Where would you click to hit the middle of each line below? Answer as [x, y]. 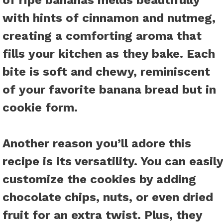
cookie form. [40, 108]
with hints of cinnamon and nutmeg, [109, 18]
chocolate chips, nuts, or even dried [108, 197]
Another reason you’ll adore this [97, 144]
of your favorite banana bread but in [109, 90]
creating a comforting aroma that [102, 36]
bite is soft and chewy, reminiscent [106, 72]
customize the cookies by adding [99, 179]
